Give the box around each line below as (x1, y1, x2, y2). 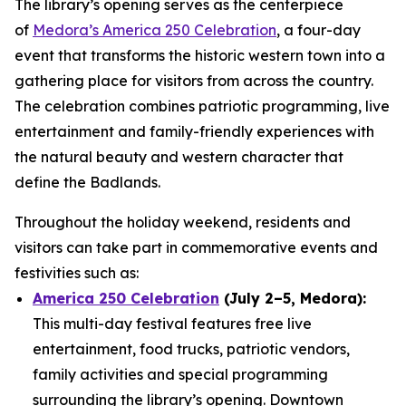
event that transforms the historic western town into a (14, 46, 385, 64)
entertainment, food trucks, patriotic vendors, (33, 340, 350, 358)
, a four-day (276, 21, 361, 39)
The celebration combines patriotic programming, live (14, 97, 390, 115)
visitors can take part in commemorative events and (14, 238, 378, 256)
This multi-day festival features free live (33, 314, 312, 333)
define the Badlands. (14, 173, 164, 191)
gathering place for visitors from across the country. (14, 72, 373, 90)
